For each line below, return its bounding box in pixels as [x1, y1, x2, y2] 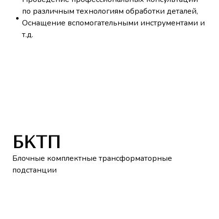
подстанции [12, 165, 57, 176]
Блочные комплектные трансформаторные [12, 153, 172, 164]
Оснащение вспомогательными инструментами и [22, 17, 205, 28]
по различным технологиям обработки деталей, [22, 5, 198, 17]
